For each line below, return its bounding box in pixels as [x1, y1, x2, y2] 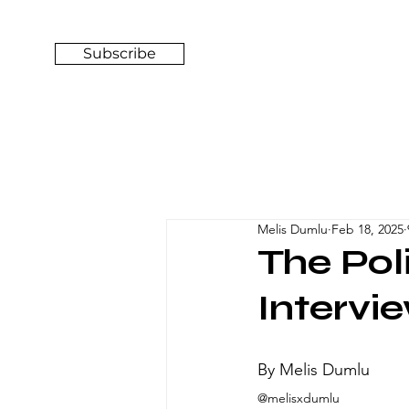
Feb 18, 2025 [331, 221, 404, 237]
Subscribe [83, 45, 156, 62]
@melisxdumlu [257, 390, 343, 406]
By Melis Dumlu [257, 360, 370, 380]
